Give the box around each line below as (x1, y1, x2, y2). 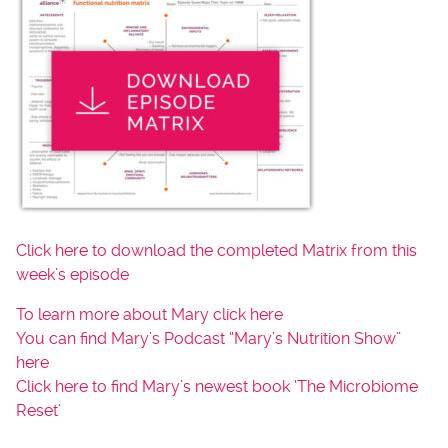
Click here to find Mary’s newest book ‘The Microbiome (16, 377, 418, 396)
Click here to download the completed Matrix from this (16, 241, 417, 260)
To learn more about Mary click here (16, 305, 283, 324)
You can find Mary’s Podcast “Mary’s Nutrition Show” (16, 329, 401, 348)
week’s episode (16, 265, 129, 284)
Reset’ (16, 401, 65, 420)
